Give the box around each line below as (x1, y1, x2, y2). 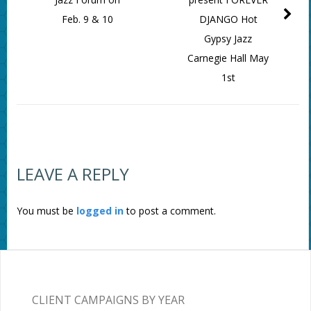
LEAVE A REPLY (16, 162, 129, 186)
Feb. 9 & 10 (61, 12, 113, 26)
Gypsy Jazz (204, 32, 253, 46)
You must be (16, 204, 76, 218)
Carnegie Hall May (187, 51, 269, 65)
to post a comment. (123, 204, 216, 218)
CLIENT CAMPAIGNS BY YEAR (31, 292, 185, 308)
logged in (76, 204, 124, 218)
